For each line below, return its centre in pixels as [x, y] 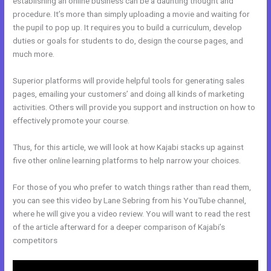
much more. [34, 54]
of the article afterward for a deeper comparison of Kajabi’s [119, 227]
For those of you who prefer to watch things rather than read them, [132, 187]
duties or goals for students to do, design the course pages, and [128, 41]
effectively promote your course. [71, 121]
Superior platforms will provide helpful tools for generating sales [129, 81]
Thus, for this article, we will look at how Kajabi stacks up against [129, 147]
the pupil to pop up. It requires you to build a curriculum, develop [128, 28]
